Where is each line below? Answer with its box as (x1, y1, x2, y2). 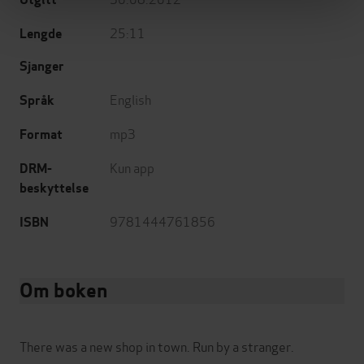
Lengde (19, 25, 62, 43)
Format (19, 126, 63, 144)
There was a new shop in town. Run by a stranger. (19, 336, 294, 356)
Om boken (19, 278, 107, 304)
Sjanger (19, 58, 64, 76)
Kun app (110, 158, 154, 177)
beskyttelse (19, 180, 89, 197)
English (110, 89, 151, 109)
